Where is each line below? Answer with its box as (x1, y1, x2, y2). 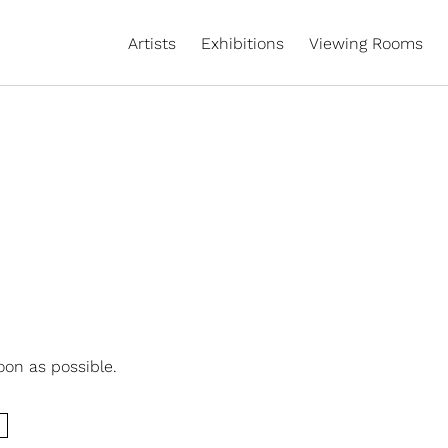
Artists (128, 34, 176, 53)
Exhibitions (201, 34, 284, 53)
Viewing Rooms (309, 34, 423, 53)
